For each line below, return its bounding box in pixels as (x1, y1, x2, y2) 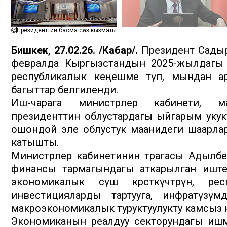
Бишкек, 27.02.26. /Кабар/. (11, 44, 138, 57)
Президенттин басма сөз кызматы (17, 27, 117, 34)
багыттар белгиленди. (11, 84, 118, 96)
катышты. (11, 136, 59, 149)
